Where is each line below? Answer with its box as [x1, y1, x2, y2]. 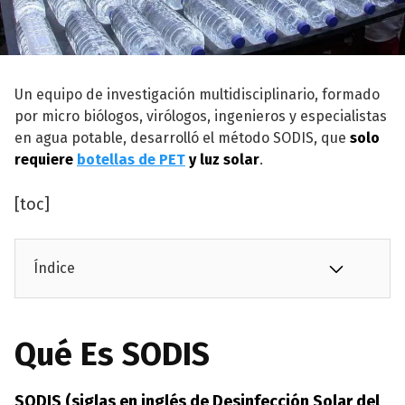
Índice [33, 259, 75, 277]
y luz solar [185, 151, 259, 168]
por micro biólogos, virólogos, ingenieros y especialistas [14, 108, 387, 125]
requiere [14, 151, 77, 168]
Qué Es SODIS [14, 334, 210, 374]
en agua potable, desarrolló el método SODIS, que [14, 129, 350, 146]
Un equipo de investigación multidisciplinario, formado [14, 86, 380, 103]
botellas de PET [77, 151, 185, 168]
